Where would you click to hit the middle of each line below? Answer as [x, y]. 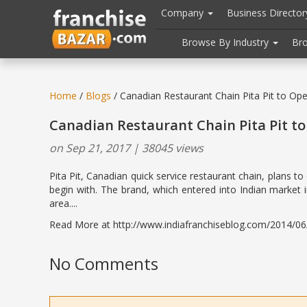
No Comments [104, 263]
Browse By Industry [226, 42]
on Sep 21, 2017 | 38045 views [126, 148]
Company [184, 13]
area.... [63, 203]
